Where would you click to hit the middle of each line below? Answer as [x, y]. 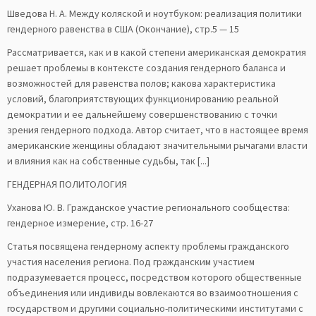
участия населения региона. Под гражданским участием [131, 262]
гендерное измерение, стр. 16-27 [80, 223]
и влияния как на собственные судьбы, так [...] [108, 161]
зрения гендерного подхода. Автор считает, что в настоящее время [158, 130]
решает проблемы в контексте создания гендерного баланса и [146, 68]
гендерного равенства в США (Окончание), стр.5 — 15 [123, 29]
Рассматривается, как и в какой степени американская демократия [157, 52]
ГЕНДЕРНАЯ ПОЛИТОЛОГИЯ [67, 184]
